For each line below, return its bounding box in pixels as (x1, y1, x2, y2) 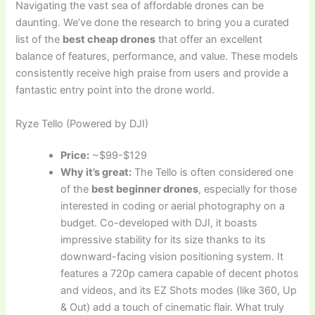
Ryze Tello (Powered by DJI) (15, 117, 149, 130)
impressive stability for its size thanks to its (60, 233, 266, 247)
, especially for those (198, 183, 297, 196)
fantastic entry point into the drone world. (15, 84, 215, 97)
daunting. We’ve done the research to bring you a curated (15, 16, 290, 30)
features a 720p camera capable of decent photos (60, 267, 300, 281)
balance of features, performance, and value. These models (15, 50, 299, 63)
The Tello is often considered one (131, 166, 294, 179)
